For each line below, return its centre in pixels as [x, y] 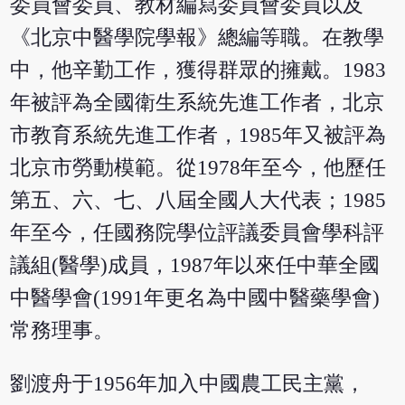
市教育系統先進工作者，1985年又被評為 [198, 135]
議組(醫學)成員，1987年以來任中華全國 [195, 265]
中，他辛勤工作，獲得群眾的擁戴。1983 [198, 70]
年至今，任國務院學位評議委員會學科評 [198, 232]
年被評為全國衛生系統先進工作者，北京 [198, 102]
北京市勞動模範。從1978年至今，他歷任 [198, 167]
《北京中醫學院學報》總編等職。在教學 [198, 37]
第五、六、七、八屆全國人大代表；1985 [198, 200]
